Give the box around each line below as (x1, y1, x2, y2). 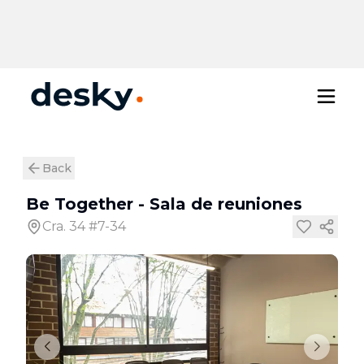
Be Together (26, 194, 133, 214)
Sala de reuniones (149, 194, 302, 214)
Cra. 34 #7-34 (42, 219, 126, 234)
